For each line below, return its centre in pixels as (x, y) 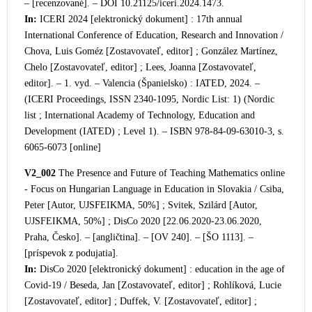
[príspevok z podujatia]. (71, 253)
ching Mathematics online (234, 173)
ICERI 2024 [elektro (79, 19)
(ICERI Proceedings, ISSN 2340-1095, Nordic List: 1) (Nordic (149, 99)
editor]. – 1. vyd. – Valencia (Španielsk (102, 83)
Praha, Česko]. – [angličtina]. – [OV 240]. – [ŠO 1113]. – (139, 237)
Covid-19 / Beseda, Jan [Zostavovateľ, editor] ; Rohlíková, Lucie (153, 285)
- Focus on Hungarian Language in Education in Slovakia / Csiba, (154, 189)
